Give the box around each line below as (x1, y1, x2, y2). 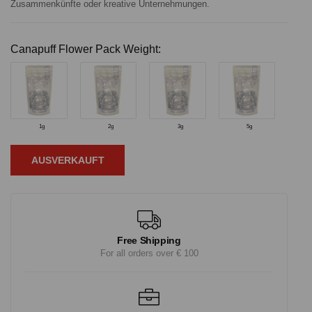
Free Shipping (117, 234, 181, 246)
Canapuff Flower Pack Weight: (10, 42, 161, 55)
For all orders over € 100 (100, 247, 198, 258)
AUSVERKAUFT (31, 154, 104, 166)
